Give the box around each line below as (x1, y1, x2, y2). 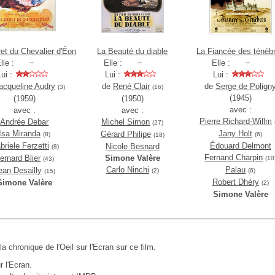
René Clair (112, 82, 150, 91)
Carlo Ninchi (106, 165, 149, 174)
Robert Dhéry (212, 177, 259, 187)
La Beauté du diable (97, 47, 168, 56)
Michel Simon (101, 117, 150, 126)
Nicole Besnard (105, 142, 160, 151)
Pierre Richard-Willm (199, 117, 272, 126)
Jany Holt (219, 129, 253, 138)
